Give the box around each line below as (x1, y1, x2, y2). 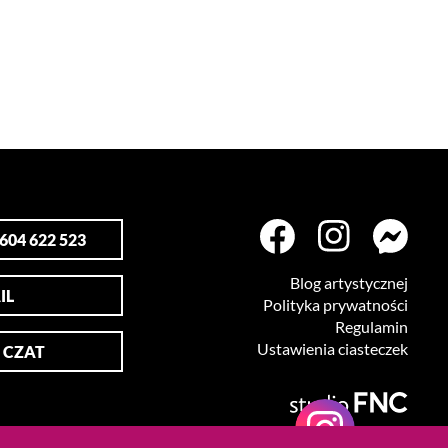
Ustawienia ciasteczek (257, 338, 408, 358)
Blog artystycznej (290, 272, 408, 292)
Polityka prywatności (263, 294, 408, 314)
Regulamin (335, 316, 408, 336)
